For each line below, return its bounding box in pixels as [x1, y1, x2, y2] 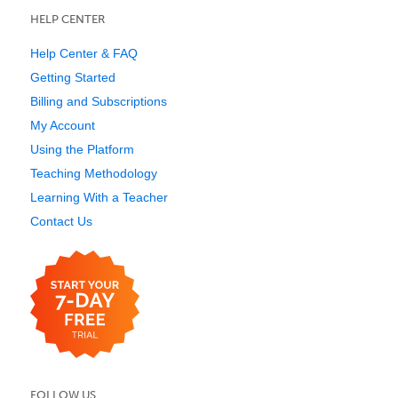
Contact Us [30, 214, 92, 229]
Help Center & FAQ [30, 46, 138, 61]
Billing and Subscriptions [30, 94, 167, 109]
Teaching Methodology [30, 166, 157, 181]
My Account [30, 118, 95, 133]
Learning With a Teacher [30, 190, 168, 205]
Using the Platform [30, 142, 134, 157]
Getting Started [30, 70, 115, 85]
